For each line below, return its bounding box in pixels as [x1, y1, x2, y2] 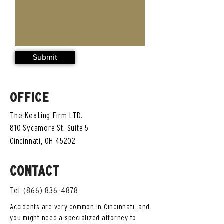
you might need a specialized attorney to [10, 213, 136, 222]
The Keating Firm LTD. [10, 110, 83, 120]
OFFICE [10, 90, 49, 104]
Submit [32, 53, 57, 61]
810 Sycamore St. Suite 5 [10, 123, 89, 132]
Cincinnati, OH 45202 [10, 136, 76, 145]
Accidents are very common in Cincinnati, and [10, 202, 150, 211]
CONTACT [10, 163, 59, 178]
